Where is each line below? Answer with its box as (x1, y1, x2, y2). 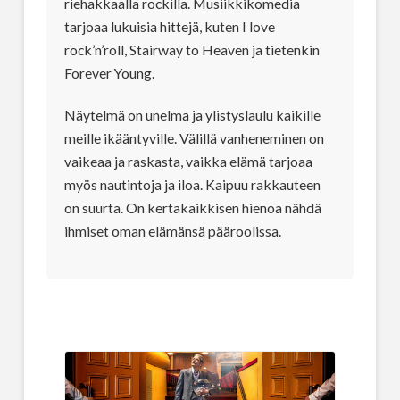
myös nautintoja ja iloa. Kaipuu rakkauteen (63, 175, 321, 193)
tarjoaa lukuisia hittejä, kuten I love (63, 18, 275, 36)
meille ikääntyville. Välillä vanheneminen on (63, 129, 324, 146)
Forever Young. (63, 64, 154, 82)
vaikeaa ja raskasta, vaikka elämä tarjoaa (63, 152, 312, 170)
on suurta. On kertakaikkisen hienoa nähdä (63, 198, 321, 216)
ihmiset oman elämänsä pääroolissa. (63, 221, 281, 239)
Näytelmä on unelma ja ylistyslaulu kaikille (63, 105, 321, 123)
